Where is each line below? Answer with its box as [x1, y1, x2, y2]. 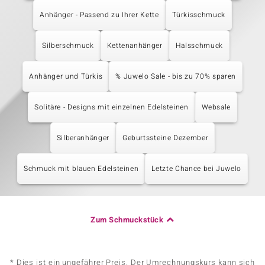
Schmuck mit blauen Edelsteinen [23, 163, 139, 174]
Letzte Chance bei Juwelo [151, 163, 242, 174]
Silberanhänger [56, 132, 109, 143]
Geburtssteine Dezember [122, 132, 209, 143]
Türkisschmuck [172, 9, 225, 20]
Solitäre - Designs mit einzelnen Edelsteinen [34, 102, 189, 112]
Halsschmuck [175, 40, 223, 51]
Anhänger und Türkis [29, 71, 103, 82]
